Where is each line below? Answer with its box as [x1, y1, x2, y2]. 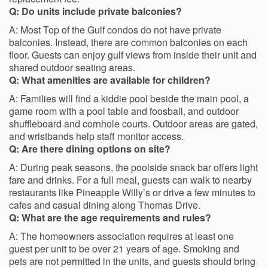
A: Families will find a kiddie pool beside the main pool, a [9, 92, 249, 106]
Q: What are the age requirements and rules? [9, 211, 211, 225]
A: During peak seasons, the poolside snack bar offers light [9, 160, 258, 175]
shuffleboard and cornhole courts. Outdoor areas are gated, [9, 117, 258, 131]
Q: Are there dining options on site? [9, 142, 170, 156]
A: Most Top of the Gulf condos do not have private [9, 23, 221, 37]
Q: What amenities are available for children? [9, 73, 211, 87]
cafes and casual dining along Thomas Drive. [9, 198, 200, 212]
